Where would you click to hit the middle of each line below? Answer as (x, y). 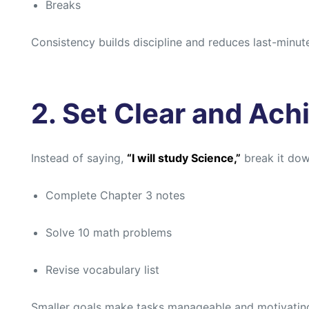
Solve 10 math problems (108, 233)
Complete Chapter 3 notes (115, 196)
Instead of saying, (79, 158)
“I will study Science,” (184, 158)
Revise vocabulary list (102, 270)
